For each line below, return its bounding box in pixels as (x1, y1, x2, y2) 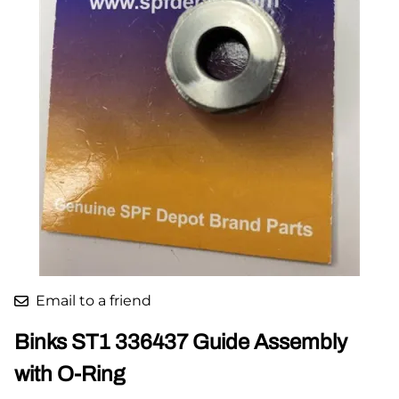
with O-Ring (14, 362, 125, 386)
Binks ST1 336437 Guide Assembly (14, 330, 347, 354)
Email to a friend (36, 291, 151, 309)
